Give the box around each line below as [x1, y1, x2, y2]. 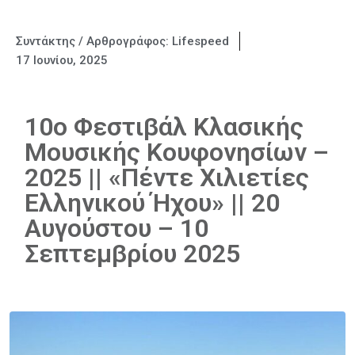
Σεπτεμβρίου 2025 [25, 239, 240, 269]
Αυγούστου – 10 [25, 213, 208, 243]
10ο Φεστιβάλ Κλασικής [25, 112, 303, 142]
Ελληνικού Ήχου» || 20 [25, 188, 280, 218]
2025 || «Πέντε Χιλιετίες [25, 162, 309, 193]
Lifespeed [172, 34, 229, 48]
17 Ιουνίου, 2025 [16, 53, 108, 67]
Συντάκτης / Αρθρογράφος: [16, 34, 172, 48]
